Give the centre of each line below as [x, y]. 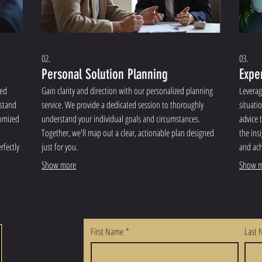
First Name [107, 231]
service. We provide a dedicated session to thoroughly [123, 104]
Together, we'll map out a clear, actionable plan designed [128, 132]
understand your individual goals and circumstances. [121, 118]
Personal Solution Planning [105, 74]
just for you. [60, 146]
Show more [59, 165]
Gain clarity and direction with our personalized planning [127, 90]
